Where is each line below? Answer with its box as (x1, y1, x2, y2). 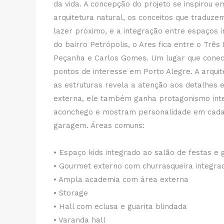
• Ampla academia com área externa (53, 175, 188, 184)
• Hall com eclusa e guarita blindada (53, 202, 187, 211)
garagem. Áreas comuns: (53, 121, 144, 130)
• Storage (53, 188, 88, 197)
